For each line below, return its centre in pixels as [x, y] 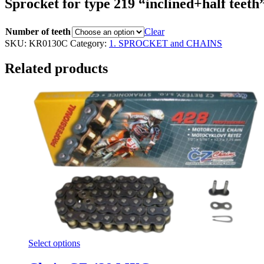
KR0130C [48, 43]
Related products [56, 68]
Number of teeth [38, 31]
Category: [90, 43]
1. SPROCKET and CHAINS [166, 43]
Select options [54, 243]
